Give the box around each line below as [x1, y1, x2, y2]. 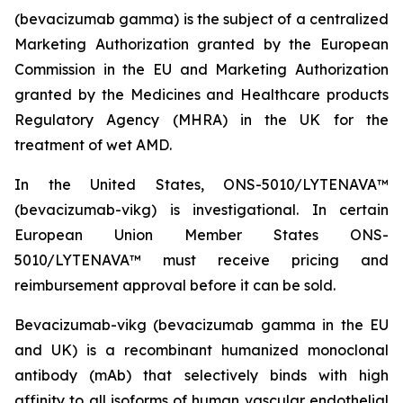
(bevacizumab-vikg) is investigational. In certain [14, 201, 389, 219]
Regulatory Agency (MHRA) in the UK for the [14, 111, 389, 129]
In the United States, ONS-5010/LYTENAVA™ [14, 175, 389, 193]
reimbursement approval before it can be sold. [14, 276, 336, 294]
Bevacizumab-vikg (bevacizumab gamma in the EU [14, 316, 389, 334]
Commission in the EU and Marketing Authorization [14, 60, 389, 78]
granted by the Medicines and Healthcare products [14, 85, 389, 103]
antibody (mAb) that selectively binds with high [14, 366, 389, 384]
